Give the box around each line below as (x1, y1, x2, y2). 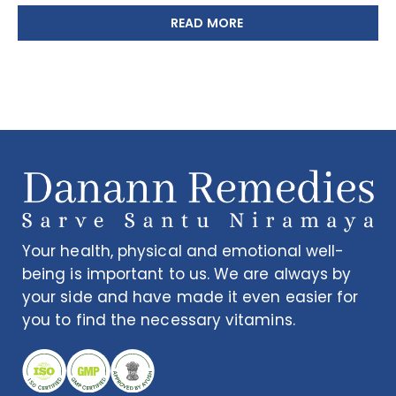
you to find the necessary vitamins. (22, 308, 295, 331)
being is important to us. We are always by (22, 263, 352, 285)
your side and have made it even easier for (22, 286, 359, 308)
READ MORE (171, 14, 243, 32)
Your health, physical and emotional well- (22, 240, 345, 262)
